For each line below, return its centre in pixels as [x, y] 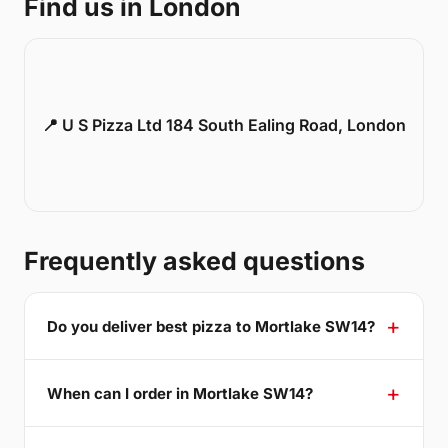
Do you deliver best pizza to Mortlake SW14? [211, 326]
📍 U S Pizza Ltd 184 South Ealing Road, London [224, 125]
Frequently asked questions [194, 261]
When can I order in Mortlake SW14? [180, 393]
